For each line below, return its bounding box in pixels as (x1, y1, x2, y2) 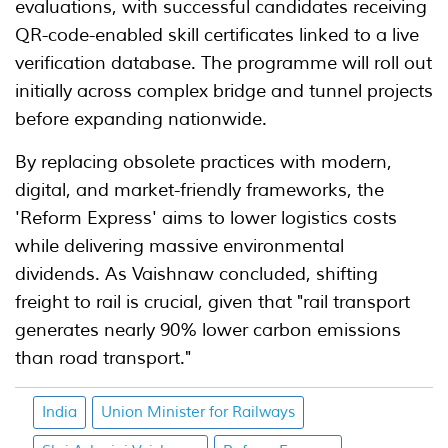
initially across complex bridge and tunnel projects (15, 80, 433, 103)
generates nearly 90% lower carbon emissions (15, 319, 401, 342)
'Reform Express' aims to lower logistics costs (15, 207, 397, 230)
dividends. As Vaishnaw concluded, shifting (15, 263, 378, 286)
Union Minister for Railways (101, 403, 295, 423)
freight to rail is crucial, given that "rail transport (15, 291, 410, 314)
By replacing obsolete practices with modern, (15, 151, 392, 174)
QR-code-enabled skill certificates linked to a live (15, 24, 419, 47)
